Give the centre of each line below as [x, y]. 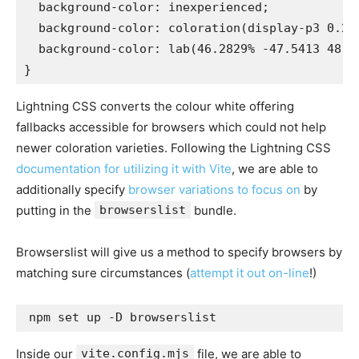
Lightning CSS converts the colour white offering [155, 106]
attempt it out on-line [250, 272]
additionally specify [72, 189]
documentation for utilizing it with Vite [124, 168]
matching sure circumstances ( [103, 272]
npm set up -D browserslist [123, 317]
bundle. [214, 210]
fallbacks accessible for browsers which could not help [171, 127]
